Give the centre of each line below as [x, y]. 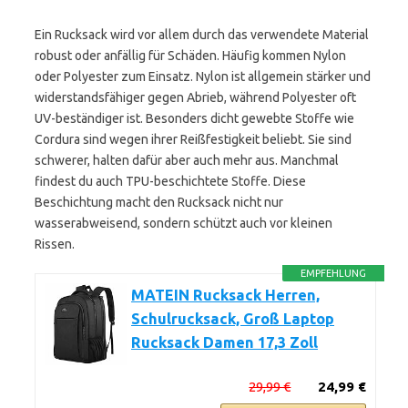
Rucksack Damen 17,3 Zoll [224, 342]
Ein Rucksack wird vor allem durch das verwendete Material [202, 35]
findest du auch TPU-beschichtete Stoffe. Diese [170, 181]
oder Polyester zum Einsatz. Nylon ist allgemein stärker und [203, 76]
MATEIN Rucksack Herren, [225, 295]
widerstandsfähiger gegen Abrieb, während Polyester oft [195, 97]
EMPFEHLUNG [334, 273]
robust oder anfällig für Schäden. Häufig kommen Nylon [190, 56]
